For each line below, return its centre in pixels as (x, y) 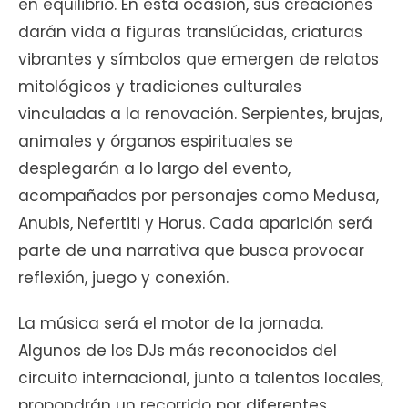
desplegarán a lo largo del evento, (154, 169)
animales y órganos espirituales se (156, 142)
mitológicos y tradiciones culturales (160, 87)
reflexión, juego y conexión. (123, 278)
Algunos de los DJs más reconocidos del (178, 351)
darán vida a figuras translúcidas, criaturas (190, 32)
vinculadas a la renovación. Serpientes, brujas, (200, 114)
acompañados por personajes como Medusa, (199, 196)
